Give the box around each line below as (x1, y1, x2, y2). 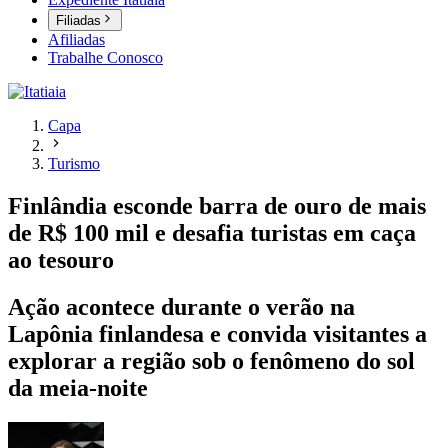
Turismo (48, 155, 100, 173)
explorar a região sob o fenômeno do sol (8, 348, 415, 375)
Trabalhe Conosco (48, 49, 163, 67)
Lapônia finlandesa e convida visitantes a (8, 321, 427, 348)
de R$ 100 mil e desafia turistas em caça (8, 220, 416, 247)
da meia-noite (8, 375, 148, 402)
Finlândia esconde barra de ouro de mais (8, 193, 426, 220)
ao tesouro (8, 247, 114, 274)
